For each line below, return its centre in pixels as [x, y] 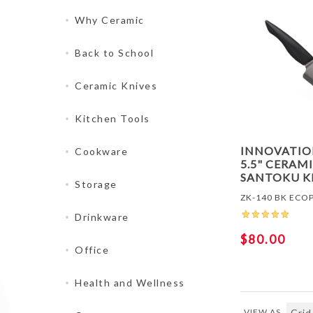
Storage [96, 184]
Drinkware [102, 217]
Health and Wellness [130, 283]
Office [92, 250]
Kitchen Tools [112, 118]
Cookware [101, 151]
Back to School [114, 53]
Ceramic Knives [116, 86]
